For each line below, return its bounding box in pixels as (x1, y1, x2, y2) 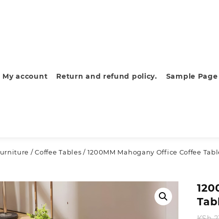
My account (2, 71, 48, 81)
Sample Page (166, 71, 218, 81)
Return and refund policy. (56, 71, 157, 81)
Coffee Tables (35, 148, 82, 156)
